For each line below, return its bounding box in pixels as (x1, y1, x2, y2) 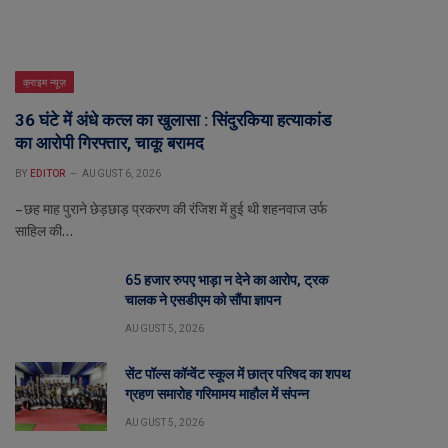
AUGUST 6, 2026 (82, 168, 162, 179)
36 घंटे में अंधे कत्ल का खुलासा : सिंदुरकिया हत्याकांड (15, 110, 331, 130)
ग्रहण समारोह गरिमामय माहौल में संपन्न (125, 386, 309, 402)
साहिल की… (15, 223, 73, 239)
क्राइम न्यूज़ (23, 76, 67, 88)
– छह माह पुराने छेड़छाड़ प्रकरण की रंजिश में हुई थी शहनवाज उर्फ (15, 201, 327, 217)
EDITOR (29, 168, 66, 179)
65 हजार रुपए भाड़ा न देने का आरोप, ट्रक (125, 272, 328, 288)
